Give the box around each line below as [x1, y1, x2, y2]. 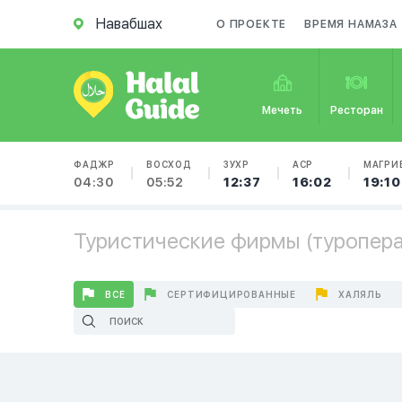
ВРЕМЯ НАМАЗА [304, 18, 398, 31]
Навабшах [96, 15, 162, 32]
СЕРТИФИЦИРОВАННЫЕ [167, 289, 297, 300]
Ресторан [329, 104, 383, 117]
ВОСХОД [146, 159, 192, 170]
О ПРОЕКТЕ [216, 18, 287, 31]
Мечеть [262, 104, 303, 117]
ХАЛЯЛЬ [338, 289, 382, 300]
